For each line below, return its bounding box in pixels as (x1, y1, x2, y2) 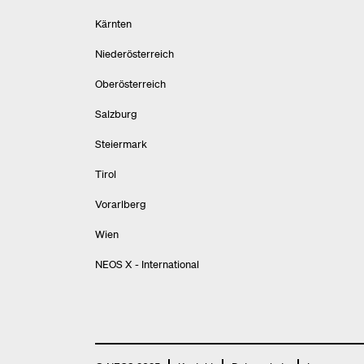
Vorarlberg (95, 197, 146, 211)
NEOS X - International (95, 257, 199, 271)
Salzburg (95, 106, 137, 121)
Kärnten (95, 16, 132, 31)
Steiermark (95, 136, 147, 151)
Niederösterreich (95, 46, 174, 61)
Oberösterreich (95, 76, 166, 91)
